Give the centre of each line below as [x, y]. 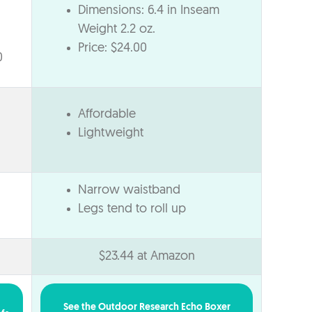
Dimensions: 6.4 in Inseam [149, 10]
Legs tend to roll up [132, 209]
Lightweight [111, 133]
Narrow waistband [129, 190]
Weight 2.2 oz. [117, 29]
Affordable [107, 114]
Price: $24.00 [112, 48]
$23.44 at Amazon [147, 256]
